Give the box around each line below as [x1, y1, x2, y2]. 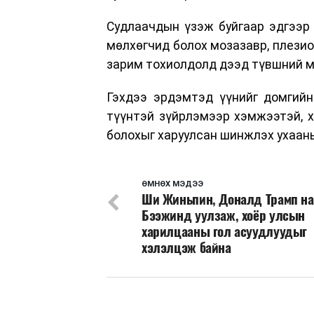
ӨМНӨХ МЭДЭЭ [142, 179, 203, 189]
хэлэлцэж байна [142, 238, 231, 257]
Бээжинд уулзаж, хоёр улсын [142, 206, 306, 225]
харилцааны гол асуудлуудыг [142, 222, 308, 241]
